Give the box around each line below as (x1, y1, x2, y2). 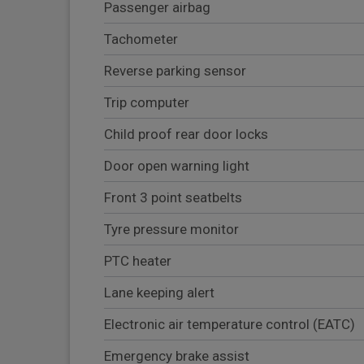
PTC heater (104, 253, 171, 270)
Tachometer (104, 31, 178, 48)
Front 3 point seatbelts (104, 189, 242, 206)
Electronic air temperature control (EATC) (104, 316, 355, 333)
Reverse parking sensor (104, 63, 246, 80)
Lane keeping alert (104, 284, 214, 301)
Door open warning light (104, 158, 249, 175)
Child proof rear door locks (104, 126, 268, 143)
